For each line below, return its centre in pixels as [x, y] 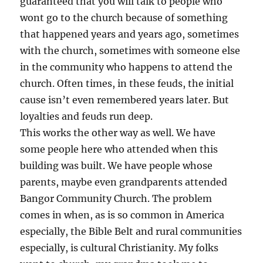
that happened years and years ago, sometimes [130, 34]
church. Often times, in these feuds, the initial [127, 83]
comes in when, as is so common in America [122, 215]
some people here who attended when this [119, 149]
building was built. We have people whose [117, 165]
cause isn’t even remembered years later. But [125, 100]
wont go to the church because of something [124, 17]
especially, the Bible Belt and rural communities [131, 231]
